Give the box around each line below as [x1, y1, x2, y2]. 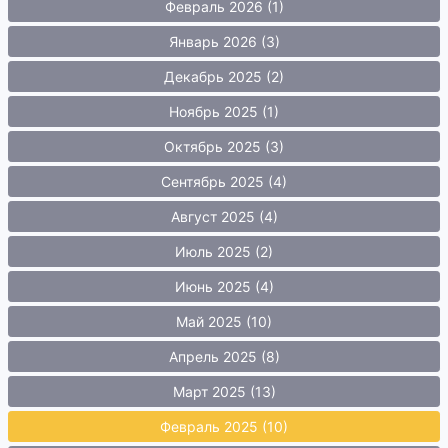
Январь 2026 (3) [168, 33, 280, 50]
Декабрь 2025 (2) [164, 68, 284, 85]
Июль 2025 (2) [175, 243, 273, 260]
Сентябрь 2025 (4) [161, 173, 287, 190]
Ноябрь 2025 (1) [169, 103, 279, 120]
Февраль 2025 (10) [160, 418, 288, 435]
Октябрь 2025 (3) [164, 138, 284, 155]
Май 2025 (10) [176, 313, 272, 330]
